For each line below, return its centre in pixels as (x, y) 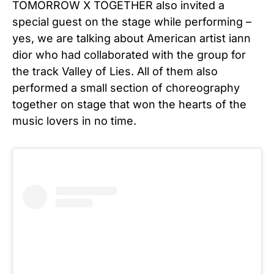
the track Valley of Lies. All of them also (115, 71)
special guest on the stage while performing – (132, 21)
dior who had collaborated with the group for (129, 54)
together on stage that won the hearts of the (129, 104)
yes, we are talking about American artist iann (131, 38)
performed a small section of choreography (126, 87)
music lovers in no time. (74, 120)
